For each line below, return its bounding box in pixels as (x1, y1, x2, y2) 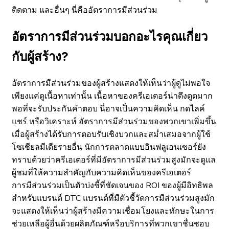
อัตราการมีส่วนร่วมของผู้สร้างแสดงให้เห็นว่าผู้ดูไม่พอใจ (12, 77, 210, 89)
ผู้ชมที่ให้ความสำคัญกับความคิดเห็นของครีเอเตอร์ (12, 167, 191, 178)
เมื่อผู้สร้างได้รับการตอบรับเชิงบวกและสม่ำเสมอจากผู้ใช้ (12, 128, 211, 140)
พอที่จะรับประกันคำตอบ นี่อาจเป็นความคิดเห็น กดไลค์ (12, 103, 205, 114)
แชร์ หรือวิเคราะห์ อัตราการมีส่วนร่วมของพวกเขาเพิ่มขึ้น (12, 116, 216, 127)
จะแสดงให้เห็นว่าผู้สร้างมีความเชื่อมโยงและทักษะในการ (12, 205, 214, 217)
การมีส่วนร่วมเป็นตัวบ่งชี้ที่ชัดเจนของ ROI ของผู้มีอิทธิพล (12, 179, 213, 191)
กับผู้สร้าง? (12, 49, 68, 64)
